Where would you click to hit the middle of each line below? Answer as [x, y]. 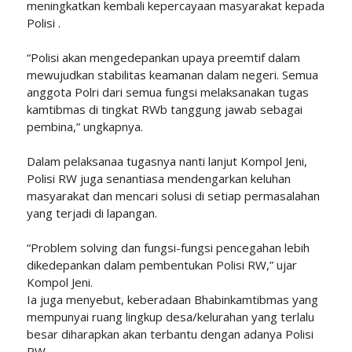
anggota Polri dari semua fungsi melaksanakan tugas [167, 92]
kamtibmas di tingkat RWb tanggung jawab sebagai [164, 109]
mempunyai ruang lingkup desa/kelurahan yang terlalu [170, 316]
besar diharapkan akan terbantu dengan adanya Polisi [170, 334]
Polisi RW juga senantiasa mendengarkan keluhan [158, 178]
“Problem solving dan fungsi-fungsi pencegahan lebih [168, 247]
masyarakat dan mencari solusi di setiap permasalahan [173, 195]
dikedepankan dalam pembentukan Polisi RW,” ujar [161, 264]
